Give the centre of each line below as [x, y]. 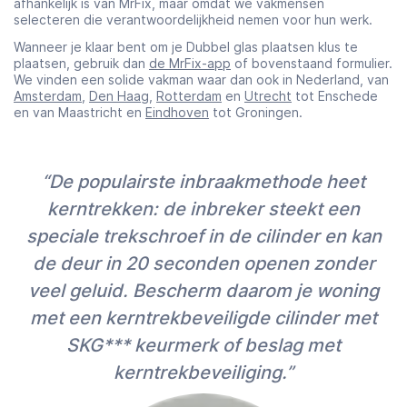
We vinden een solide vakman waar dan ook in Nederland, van [201, 79]
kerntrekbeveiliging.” [203, 372]
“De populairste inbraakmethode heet [203, 181]
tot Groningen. [256, 112]
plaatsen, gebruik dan [81, 63]
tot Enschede [335, 95]
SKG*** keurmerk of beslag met [203, 345]
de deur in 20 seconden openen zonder [203, 263]
